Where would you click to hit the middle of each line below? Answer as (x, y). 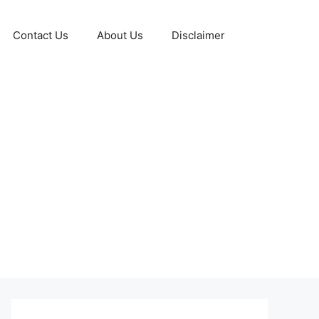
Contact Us (41, 35)
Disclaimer (198, 35)
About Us (120, 35)
